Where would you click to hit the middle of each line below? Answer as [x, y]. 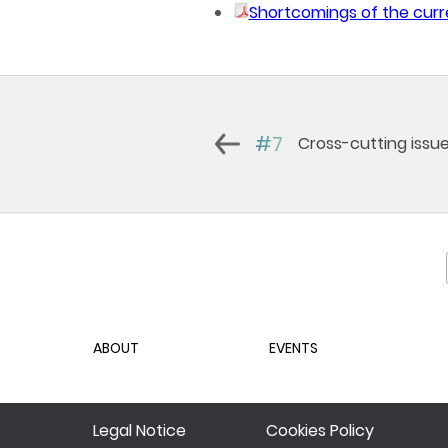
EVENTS [293, 347]
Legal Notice [139, 430]
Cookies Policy [319, 430]
